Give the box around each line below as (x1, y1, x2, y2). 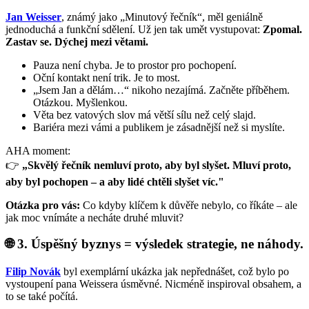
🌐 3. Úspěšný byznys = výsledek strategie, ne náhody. (6, 237, 303, 252)
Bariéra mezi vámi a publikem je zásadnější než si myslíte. (33, 121, 285, 133)
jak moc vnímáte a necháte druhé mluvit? (6, 211, 183, 223)
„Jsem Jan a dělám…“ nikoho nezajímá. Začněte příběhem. (33, 83, 290, 96)
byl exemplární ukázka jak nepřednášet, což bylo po (61, 266, 289, 278)
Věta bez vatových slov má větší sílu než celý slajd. (33, 108, 256, 121)
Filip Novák (6, 266, 61, 278)
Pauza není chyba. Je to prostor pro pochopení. (33, 59, 237, 71)
